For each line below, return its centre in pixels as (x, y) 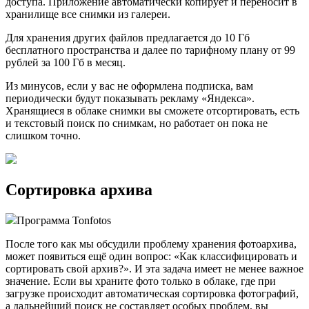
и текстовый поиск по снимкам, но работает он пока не (137, 123)
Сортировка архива (79, 189)
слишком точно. (43, 135)
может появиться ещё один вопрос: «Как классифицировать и (151, 256)
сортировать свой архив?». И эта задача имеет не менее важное (154, 268)
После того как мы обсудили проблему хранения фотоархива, (151, 243)
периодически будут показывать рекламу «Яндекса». (130, 98)
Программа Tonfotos (64, 220)
